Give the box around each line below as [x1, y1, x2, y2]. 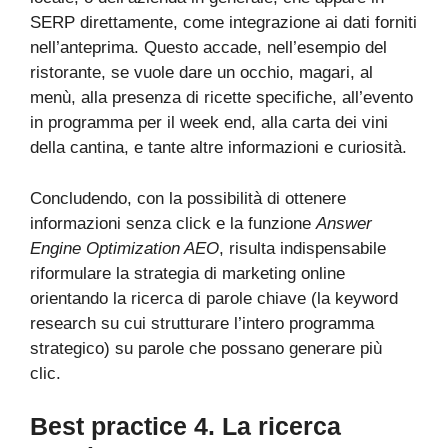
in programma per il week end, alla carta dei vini [30, 113, 388, 133]
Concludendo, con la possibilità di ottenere [30, 188, 346, 208]
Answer [316, 213, 372, 233]
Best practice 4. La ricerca [30, 412, 341, 441]
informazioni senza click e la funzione [30, 213, 316, 233]
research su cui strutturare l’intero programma [30, 313, 374, 333]
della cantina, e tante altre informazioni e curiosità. [30, 138, 407, 158]
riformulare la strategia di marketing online [30, 263, 345, 283]
